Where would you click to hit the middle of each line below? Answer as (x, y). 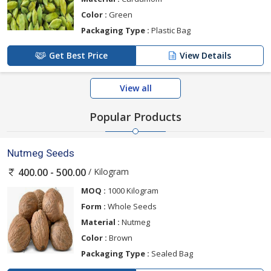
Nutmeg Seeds (41, 153)
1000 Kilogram (132, 191)
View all (135, 88)
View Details (205, 55)
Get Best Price (78, 55)
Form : (93, 207)
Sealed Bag (171, 254)
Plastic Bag (170, 30)
